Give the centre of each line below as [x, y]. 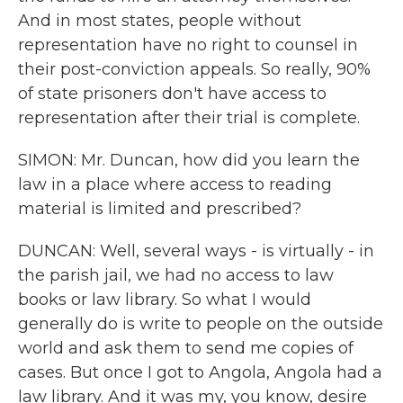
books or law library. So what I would [165, 300]
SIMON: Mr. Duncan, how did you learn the [189, 160]
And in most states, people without [160, 21]
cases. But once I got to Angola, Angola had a [200, 372]
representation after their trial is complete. [189, 118]
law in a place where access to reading [175, 184]
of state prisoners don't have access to [172, 94]
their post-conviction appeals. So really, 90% [194, 69]
